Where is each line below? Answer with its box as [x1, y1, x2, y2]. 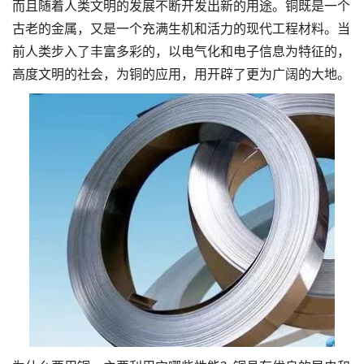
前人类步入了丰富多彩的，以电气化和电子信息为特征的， [12, 41, 350, 60]
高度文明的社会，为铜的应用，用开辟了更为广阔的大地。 [12, 63, 350, 83]
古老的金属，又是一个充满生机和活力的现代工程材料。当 [12, 18, 350, 37]
